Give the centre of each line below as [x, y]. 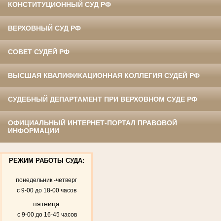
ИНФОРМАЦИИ [34, 130]
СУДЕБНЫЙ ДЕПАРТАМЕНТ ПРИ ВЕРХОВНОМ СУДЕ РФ [103, 99]
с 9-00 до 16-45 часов [46, 214]
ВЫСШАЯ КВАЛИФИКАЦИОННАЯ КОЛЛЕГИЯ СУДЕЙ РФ [104, 75]
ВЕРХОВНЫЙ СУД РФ [44, 28]
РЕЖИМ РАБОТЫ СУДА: [46, 161]
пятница [46, 203]
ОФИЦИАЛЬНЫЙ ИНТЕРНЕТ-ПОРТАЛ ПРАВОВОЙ [92, 123]
